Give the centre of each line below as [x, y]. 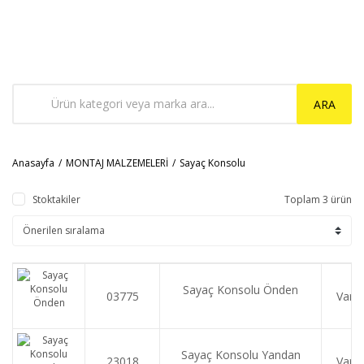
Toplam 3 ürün [318, 199]
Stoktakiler [56, 199]
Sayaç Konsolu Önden [240, 289]
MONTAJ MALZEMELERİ [117, 163]
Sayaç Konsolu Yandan [240, 354]
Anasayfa [33, 163]
